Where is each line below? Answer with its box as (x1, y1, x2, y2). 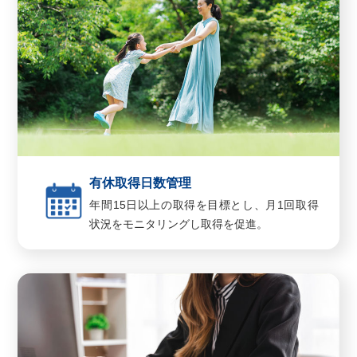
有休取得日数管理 (89, 175, 192, 190)
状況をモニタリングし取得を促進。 (89, 217, 269, 230)
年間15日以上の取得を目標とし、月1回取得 (89, 198, 319, 211)
